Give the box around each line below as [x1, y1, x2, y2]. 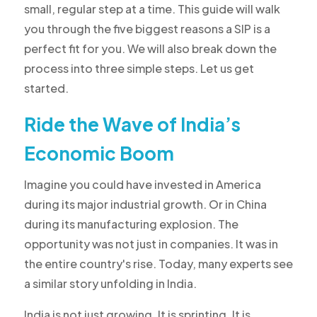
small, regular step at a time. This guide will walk [23, 1, 280, 17]
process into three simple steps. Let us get [23, 61, 254, 76]
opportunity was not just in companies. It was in [23, 236, 278, 252]
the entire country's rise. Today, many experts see [23, 256, 293, 272]
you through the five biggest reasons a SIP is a [23, 21, 270, 37]
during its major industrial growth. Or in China [23, 197, 267, 212]
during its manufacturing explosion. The [23, 217, 238, 232]
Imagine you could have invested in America [23, 177, 261, 192]
